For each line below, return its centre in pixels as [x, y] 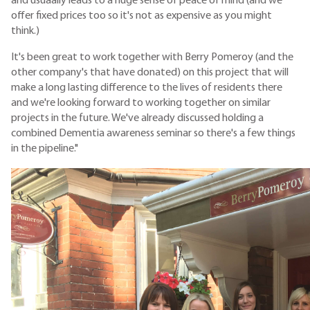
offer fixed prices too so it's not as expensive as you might [142, 16]
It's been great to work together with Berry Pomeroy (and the [152, 58]
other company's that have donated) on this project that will [150, 73]
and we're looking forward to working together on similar [141, 103]
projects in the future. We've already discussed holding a [137, 119]
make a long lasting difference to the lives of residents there [147, 88]
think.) [25, 31]
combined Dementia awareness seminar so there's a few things [153, 134]
